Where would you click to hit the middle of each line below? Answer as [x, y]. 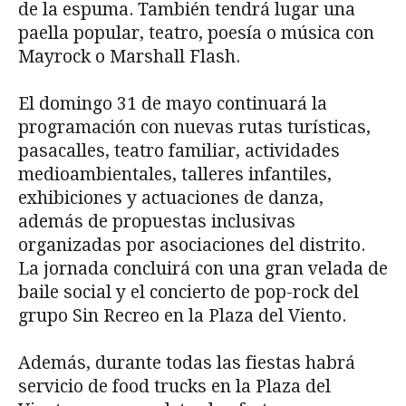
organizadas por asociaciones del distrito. [192, 246]
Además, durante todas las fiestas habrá [187, 363]
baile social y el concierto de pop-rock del [188, 293]
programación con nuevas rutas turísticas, [194, 128]
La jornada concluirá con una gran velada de [203, 269]
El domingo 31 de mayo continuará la [173, 104]
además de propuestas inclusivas [157, 222]
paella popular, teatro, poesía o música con [196, 34]
